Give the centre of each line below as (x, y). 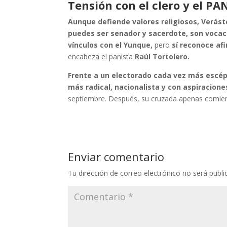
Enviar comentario (116, 156)
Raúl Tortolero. (162, 56)
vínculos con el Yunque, (110, 45)
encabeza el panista (102, 56)
